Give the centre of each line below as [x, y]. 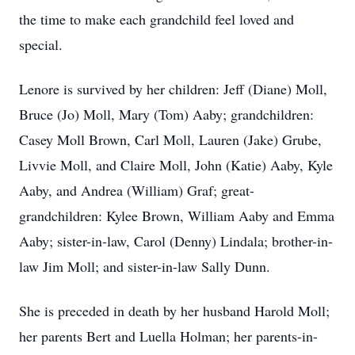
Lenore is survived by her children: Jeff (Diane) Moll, [173, 89]
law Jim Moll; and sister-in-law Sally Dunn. [145, 266]
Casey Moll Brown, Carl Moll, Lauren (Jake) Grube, [170, 139]
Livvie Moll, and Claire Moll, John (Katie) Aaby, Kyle [176, 165]
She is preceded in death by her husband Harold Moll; [174, 311]
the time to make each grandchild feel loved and [157, 19]
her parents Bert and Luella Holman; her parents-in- [168, 336]
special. [41, 44]
